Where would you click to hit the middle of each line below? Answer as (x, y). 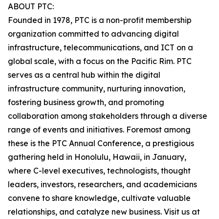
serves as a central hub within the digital (84, 75)
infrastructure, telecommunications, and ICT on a (100, 48)
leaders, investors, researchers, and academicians (102, 185)
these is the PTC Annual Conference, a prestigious (101, 143)
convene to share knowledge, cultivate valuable (99, 198)
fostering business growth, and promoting (86, 102)
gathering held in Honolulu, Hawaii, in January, (97, 157)
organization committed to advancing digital (93, 34)
